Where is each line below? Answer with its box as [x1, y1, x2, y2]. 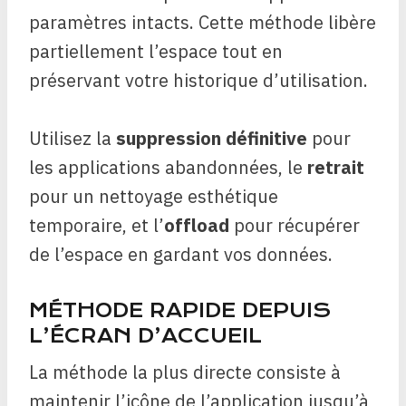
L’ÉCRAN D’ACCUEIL [29, 324, 262, 347]
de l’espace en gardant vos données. [29, 242, 333, 266]
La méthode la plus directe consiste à [29, 360, 341, 384]
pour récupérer [229, 213, 360, 237]
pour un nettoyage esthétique [29, 184, 278, 208]
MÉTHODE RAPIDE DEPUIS [29, 299, 331, 322]
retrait [307, 155, 364, 179]
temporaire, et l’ [29, 213, 164, 237]
